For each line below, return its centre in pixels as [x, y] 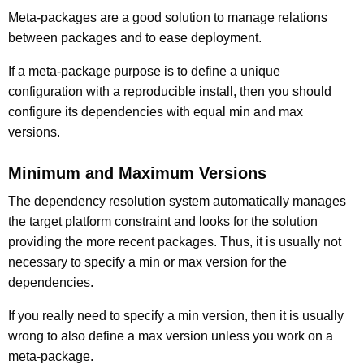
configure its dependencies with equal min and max [156, 111]
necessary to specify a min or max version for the [147, 262]
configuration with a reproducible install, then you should [170, 91]
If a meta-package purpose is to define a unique [144, 71]
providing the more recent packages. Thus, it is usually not [175, 241]
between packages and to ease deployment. [135, 37]
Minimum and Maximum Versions [137, 173]
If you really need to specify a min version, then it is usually [176, 315]
